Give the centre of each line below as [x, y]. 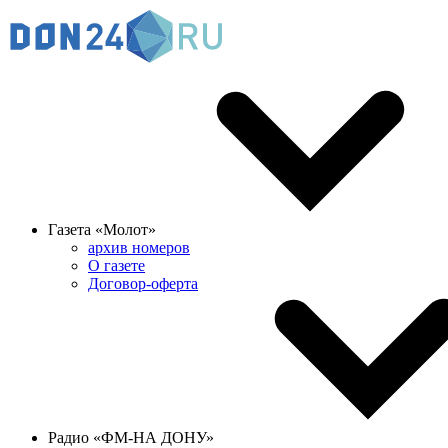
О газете [116, 265]
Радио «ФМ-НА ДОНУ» [133, 437]
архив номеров [139, 247]
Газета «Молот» [104, 229]
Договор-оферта [143, 283]
